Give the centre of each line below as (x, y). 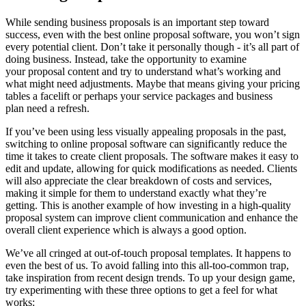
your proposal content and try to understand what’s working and (143, 72)
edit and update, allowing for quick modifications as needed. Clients (151, 169)
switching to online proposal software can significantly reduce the (146, 144)
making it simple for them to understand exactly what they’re (136, 193)
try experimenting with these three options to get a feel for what (141, 290)
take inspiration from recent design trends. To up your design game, (150, 278)
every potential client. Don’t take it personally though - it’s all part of (152, 47)
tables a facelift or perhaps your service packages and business (139, 96)
